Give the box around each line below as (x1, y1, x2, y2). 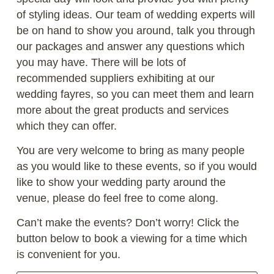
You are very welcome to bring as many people (16, 144, 245, 157)
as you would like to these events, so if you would (16, 160, 257, 172)
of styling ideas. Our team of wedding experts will (16, 8, 255, 21)
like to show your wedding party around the (16, 176, 226, 188)
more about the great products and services (16, 103, 229, 116)
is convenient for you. (16, 248, 120, 261)
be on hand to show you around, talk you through (16, 24, 255, 37)
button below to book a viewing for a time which (16, 232, 247, 245)
